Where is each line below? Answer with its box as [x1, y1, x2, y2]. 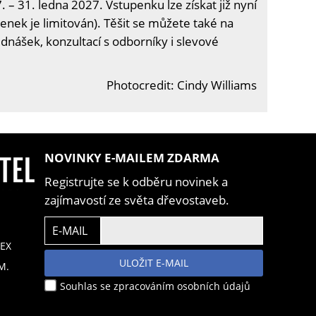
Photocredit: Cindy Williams [107, 76, 257, 93]
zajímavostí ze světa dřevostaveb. [44, 191, 229, 208]
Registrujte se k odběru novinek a [44, 173, 228, 190]
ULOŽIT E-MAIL [119, 255, 188, 269]
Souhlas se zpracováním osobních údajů [57, 279, 250, 293]
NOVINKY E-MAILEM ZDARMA [44, 149, 219, 166]
